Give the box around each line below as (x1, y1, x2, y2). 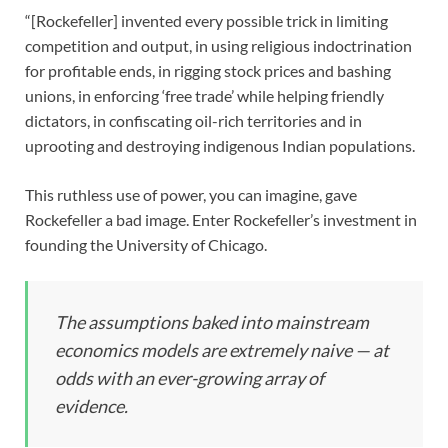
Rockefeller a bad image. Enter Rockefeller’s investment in (25, 210, 417, 230)
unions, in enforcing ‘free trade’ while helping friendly (25, 86, 384, 106)
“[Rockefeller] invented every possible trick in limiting (25, 11, 388, 31)
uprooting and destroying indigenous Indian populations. (25, 136, 415, 156)
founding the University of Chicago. (25, 235, 267, 255)
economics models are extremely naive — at (55, 339, 389, 362)
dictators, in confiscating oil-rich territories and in (25, 111, 362, 131)
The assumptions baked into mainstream (55, 311, 369, 334)
